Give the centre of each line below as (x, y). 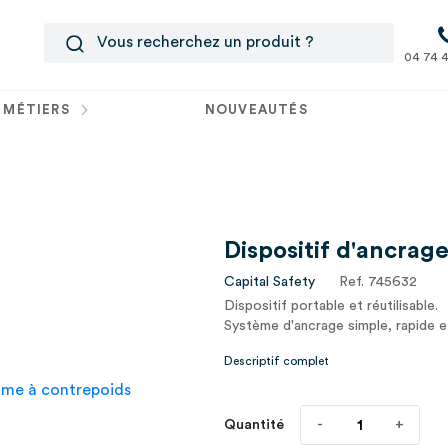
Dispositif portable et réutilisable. (331, 306)
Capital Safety (269, 282)
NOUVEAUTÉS (256, 109)
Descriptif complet (276, 361)
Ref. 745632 (378, 282)
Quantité (254, 425)
